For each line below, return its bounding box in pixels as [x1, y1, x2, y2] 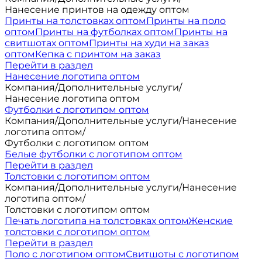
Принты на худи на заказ [89, 37, 209, 49]
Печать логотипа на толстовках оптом [5, 215, 188, 226]
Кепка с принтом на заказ [35, 49, 161, 60]
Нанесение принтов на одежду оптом [5, 4, 189, 15]
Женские [188, 215, 233, 226]
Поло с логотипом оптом [5, 249, 126, 260]
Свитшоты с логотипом [126, 249, 239, 260]
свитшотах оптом [5, 37, 89, 49]
